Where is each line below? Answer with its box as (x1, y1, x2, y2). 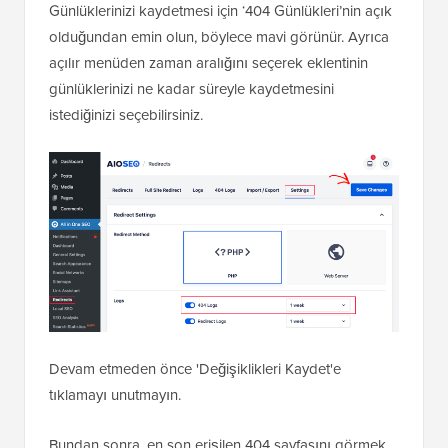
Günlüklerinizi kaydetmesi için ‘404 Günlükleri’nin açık (49, 86, 392, 109)
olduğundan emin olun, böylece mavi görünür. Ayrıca (49, 112, 389, 135)
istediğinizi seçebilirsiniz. (49, 190, 203, 213)
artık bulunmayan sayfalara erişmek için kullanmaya (49, 10, 381, 33)
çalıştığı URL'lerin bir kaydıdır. (49, 36, 240, 59)
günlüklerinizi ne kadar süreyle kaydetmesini (49, 164, 334, 187)
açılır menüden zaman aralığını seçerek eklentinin (49, 138, 368, 161)
